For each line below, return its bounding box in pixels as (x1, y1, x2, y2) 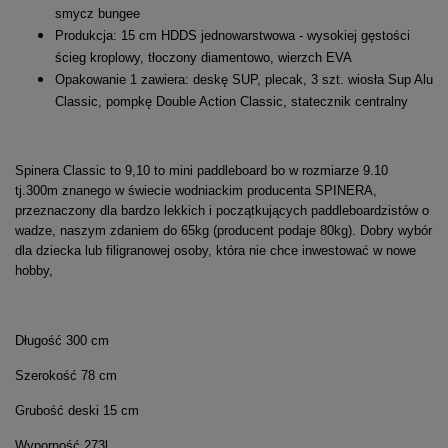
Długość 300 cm (15, 332, 109, 348)
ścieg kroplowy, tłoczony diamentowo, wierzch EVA (55, 49, 352, 65)
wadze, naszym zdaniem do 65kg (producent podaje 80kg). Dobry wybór (15, 222, 432, 238)
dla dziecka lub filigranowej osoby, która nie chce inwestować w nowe (15, 242, 416, 258)
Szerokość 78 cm (15, 367, 117, 383)
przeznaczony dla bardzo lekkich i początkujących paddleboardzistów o (15, 202, 429, 218)
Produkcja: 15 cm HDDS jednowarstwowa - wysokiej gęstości (55, 27, 410, 43)
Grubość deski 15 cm (15, 402, 139, 418)
